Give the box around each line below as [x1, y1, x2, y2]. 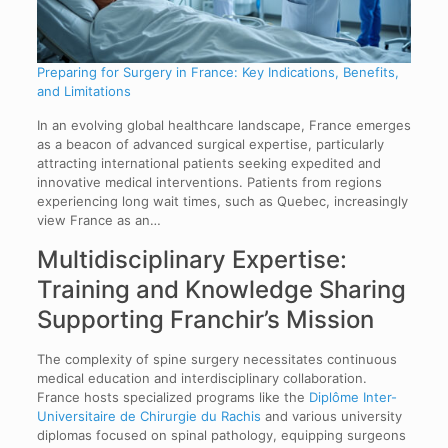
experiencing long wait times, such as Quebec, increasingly [36, 193, 408, 210]
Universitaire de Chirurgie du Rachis [36, 408, 261, 425]
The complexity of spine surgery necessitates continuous [36, 351, 397, 368]
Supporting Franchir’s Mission [36, 305, 374, 335]
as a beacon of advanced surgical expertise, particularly [36, 136, 384, 153]
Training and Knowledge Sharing [36, 275, 406, 305]
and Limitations [36, 83, 131, 100]
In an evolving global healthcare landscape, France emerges [36, 117, 411, 134]
